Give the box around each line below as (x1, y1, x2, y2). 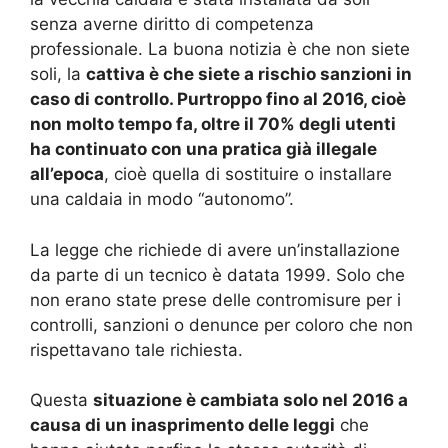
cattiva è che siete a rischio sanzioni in (86, 64, 412, 85)
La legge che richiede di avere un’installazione (30, 239, 400, 260)
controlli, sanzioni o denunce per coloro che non (30, 314, 413, 335)
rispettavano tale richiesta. (30, 339, 243, 360)
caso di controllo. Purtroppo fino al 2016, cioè (30, 89, 406, 110)
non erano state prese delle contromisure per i (30, 289, 401, 310)
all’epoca (30, 164, 104, 185)
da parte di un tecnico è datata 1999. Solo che (30, 264, 405, 285)
